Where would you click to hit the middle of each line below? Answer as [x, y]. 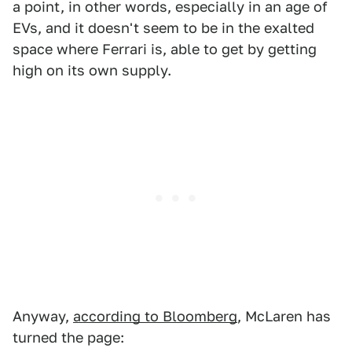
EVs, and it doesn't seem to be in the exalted [163, 28]
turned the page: [68, 338]
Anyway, [43, 317]
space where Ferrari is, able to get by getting [165, 49]
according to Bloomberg [155, 317]
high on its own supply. [92, 71]
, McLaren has [284, 317]
